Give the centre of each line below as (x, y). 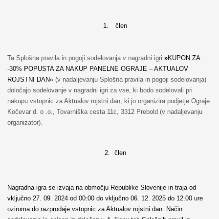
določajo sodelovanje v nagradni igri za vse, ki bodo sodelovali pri (100, 90)
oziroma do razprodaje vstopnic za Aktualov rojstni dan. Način (95, 209)
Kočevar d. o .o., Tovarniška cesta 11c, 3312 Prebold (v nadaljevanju (105, 112)
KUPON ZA (184, 58)
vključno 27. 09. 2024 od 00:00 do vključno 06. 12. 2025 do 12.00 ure (105, 198)
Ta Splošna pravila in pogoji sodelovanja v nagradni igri (86, 58)
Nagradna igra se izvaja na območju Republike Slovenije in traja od (101, 188)
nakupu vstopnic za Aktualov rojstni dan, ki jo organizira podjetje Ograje (108, 101)
